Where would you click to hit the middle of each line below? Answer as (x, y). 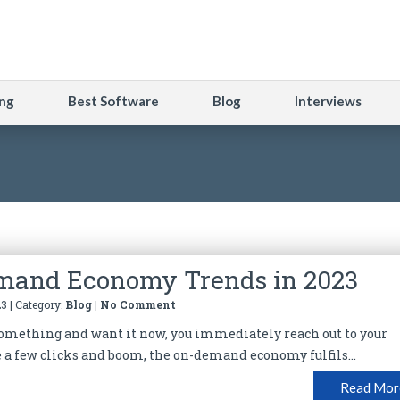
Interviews (328, 101)
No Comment (138, 304)
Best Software (113, 101)
